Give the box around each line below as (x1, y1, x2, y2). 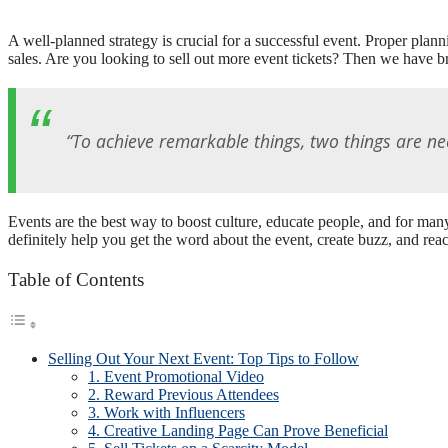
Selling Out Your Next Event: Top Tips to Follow (48, 349, 359, 367)
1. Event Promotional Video (88, 367, 264, 385)
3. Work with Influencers (88, 403, 245, 421)
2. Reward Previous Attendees (88, 385, 279, 403)
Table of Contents (8, 268, 144, 290)
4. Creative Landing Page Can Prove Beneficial (88, 421, 388, 439)
